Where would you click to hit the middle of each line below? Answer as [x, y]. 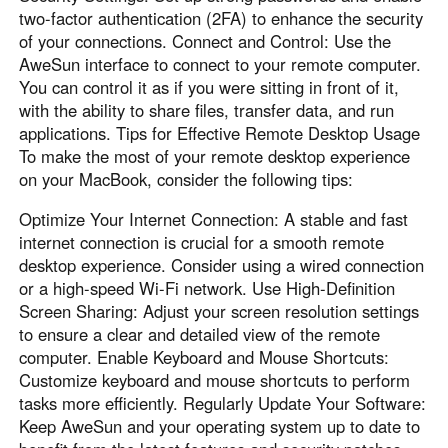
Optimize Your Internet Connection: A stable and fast [214, 218]
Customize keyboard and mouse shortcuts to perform [215, 379]
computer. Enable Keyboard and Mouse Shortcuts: [204, 356]
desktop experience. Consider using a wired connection [222, 264]
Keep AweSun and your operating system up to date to [220, 425]
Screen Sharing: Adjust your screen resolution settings [219, 310]
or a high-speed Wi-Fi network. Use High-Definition [207, 287]
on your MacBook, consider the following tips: [186, 178]
